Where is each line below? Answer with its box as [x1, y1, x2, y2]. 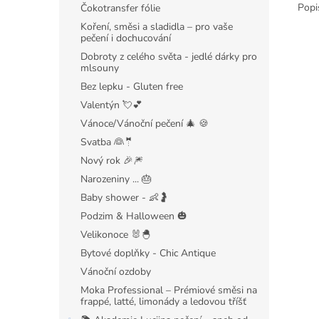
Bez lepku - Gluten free [80, 80, 183, 93]
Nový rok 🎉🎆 [80, 154, 143, 167]
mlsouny [80, 61, 119, 75]
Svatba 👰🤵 [80, 135, 134, 149]
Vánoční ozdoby [80, 265, 151, 278]
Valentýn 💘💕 [80, 98, 142, 112]
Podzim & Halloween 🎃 [80, 209, 187, 223]
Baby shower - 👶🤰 [80, 191, 169, 204]
